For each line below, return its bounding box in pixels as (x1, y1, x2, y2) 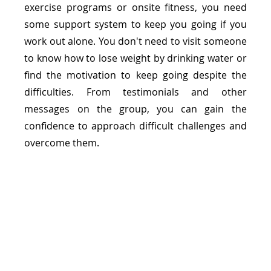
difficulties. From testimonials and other (24, 85, 247, 99)
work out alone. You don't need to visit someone (24, 34, 247, 48)
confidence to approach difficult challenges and (24, 119, 247, 132)
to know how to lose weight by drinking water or (24, 51, 247, 65)
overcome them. (24, 135, 100, 149)
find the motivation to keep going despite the (24, 68, 247, 82)
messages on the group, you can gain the (24, 102, 247, 116)
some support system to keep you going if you (24, 17, 247, 31)
